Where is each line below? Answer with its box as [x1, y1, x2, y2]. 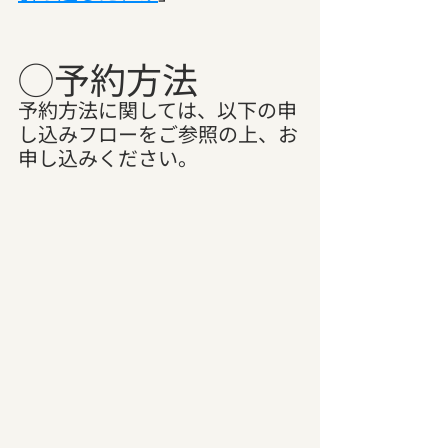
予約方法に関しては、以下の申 [18, 95, 297, 125]
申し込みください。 [18, 143, 198, 173]
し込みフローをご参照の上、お [18, 119, 298, 149]
